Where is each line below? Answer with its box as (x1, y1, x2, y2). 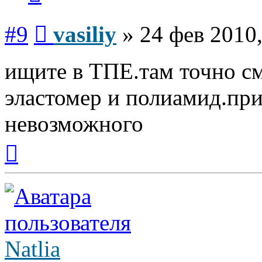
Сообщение (47, 17, 93, 27)
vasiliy (53, 22, 116, 47)
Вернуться (18, 136, 59, 147)
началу (18, 157, 44, 168)
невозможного (5, 111, 143, 137)
